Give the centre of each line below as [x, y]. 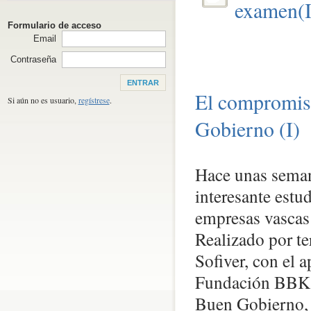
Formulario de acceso [54, 25]
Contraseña [33, 59]
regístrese [94, 100]
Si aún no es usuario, [43, 100]
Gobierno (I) [247, 129]
